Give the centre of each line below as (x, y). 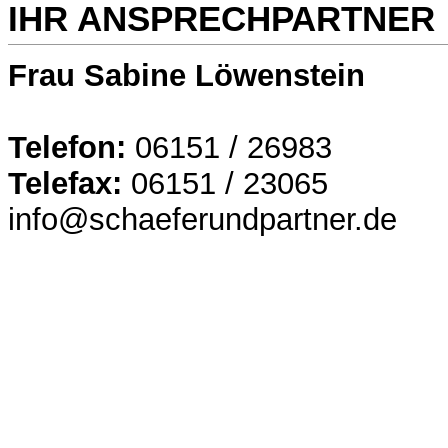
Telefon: (67, 148)
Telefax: (65, 184)
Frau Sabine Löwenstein (186, 76)
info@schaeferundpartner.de (202, 220)
